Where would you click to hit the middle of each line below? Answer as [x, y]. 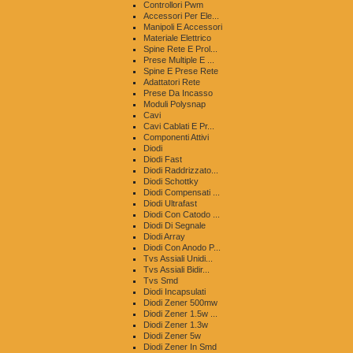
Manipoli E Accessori [183, 27]
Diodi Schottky [171, 181]
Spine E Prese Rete [181, 71]
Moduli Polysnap [175, 104]
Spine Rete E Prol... [180, 49]
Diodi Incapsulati [175, 292]
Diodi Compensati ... [182, 192]
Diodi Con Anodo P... [182, 247]
